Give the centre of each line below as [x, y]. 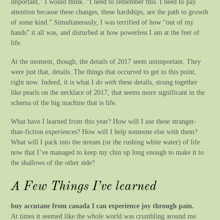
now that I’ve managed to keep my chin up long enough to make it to [108, 152]
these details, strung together [157, 82]
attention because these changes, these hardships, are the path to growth [110, 12]
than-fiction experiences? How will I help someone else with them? [104, 132]
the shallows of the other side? [53, 163]
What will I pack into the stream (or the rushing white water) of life [106, 142]
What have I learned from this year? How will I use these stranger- [104, 122]
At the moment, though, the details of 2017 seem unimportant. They [106, 62]
